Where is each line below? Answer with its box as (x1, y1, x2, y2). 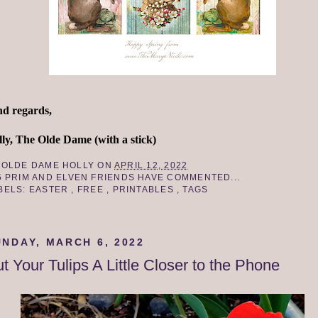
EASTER (28, 184, 72, 194)
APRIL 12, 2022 (114, 160, 188, 170)
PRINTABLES (112, 184, 177, 194)
